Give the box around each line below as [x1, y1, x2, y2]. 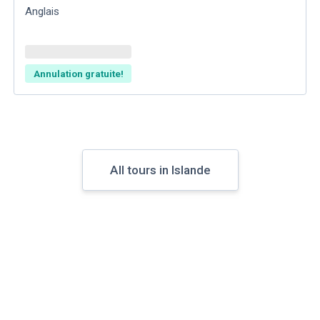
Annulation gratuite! [33, 68, 124, 79]
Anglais [25, 4, 60, 18]
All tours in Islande [109, 162, 211, 177]
